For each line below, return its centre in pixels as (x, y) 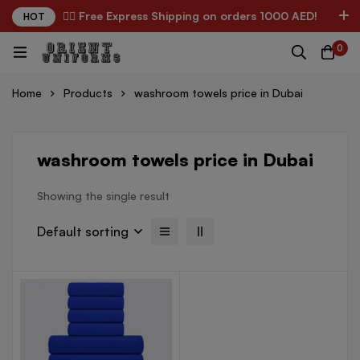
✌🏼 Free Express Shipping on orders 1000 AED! (190, 16)
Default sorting (83, 231)
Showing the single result (103, 196)
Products (88, 93)
